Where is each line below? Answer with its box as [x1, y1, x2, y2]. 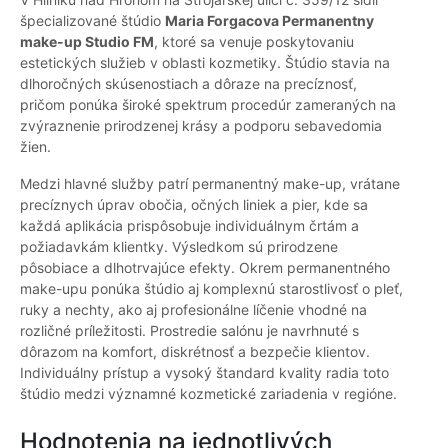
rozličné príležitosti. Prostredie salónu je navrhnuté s [20, 322, 359, 340]
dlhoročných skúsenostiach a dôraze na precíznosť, [20, 75, 357, 93]
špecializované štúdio [20, 12, 165, 30]
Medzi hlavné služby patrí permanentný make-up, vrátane [20, 175, 400, 193]
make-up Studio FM [20, 33, 154, 51]
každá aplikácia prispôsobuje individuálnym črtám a [20, 217, 359, 235]
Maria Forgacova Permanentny [165, 12, 374, 30]
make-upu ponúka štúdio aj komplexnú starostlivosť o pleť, [20, 280, 403, 298]
